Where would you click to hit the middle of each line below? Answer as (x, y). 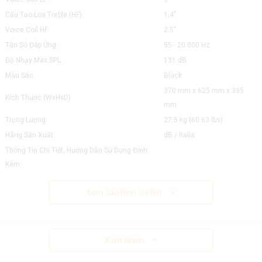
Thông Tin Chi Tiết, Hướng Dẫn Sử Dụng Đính (76, 150)
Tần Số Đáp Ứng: (31, 45)
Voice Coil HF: (27, 30)
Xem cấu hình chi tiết (124, 192)
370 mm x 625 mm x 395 (204, 91)
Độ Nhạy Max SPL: (34, 60)
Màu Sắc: (20, 75)
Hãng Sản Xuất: (30, 135)
